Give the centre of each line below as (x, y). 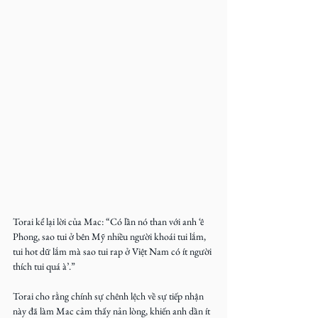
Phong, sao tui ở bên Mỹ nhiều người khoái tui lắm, (110, 236)
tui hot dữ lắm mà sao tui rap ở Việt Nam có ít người (113, 251)
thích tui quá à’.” (44, 266)
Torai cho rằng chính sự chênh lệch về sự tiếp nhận (109, 296)
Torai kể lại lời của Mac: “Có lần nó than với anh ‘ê (109, 221)
